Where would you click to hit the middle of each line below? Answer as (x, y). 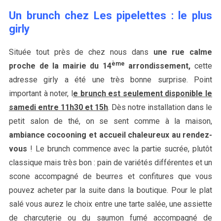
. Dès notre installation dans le (160, 107)
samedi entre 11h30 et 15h (58, 107)
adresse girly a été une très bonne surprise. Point (110, 79)
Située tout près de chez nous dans (81, 52)
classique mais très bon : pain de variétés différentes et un (110, 162)
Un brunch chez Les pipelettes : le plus (110, 15)
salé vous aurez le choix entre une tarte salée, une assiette (110, 204)
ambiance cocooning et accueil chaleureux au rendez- (110, 135)
